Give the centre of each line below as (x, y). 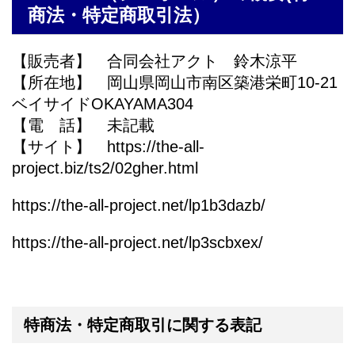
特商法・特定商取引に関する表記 (143, 325)
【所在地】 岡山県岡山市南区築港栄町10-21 (175, 83)
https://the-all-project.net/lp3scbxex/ (137, 243)
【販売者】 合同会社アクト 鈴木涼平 (155, 61)
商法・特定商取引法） (119, 15)
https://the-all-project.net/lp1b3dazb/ (139, 206)
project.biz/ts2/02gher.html (105, 168)
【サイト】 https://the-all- (108, 147)
